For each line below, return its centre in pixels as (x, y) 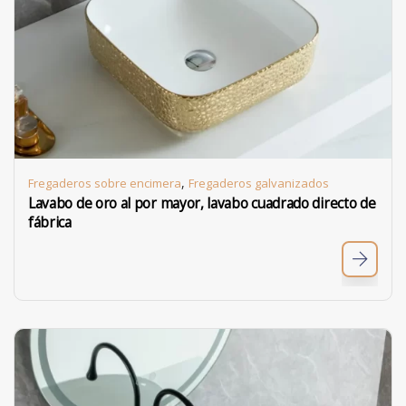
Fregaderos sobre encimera (105, 183)
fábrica (50, 222)
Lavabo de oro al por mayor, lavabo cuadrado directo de (202, 203)
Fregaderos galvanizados (259, 183)
